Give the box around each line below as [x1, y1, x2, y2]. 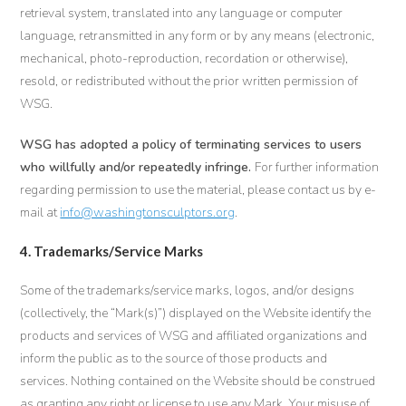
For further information [255, 159, 380, 176]
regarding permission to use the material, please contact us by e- [20, 181, 377, 198]
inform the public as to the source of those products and [20, 350, 328, 367]
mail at [20, 204, 61, 221]
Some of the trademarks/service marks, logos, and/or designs [20, 282, 355, 299]
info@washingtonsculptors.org [60, 204, 236, 221]
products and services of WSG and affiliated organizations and [20, 327, 368, 344]
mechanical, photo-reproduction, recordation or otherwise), [20, 50, 349, 67]
